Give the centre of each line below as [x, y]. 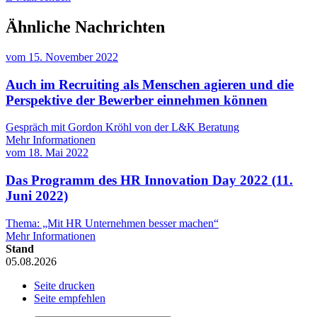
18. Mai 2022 [58, 153]
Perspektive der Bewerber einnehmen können [137, 100]
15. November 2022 [73, 57]
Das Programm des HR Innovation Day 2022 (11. [149, 180]
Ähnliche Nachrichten [85, 27]
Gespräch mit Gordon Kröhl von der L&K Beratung [122, 127]
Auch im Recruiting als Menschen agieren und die [150, 84]
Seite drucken [64, 285]
